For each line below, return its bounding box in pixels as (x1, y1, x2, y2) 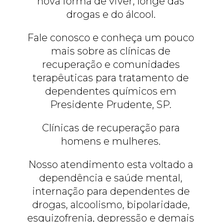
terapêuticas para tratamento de (33, 71, 189, 84)
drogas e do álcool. (66, 8, 156, 20)
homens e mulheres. (61, 135, 161, 147)
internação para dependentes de (32, 185, 190, 197)
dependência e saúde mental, (39, 171, 183, 184)
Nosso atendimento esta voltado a (28, 158, 194, 170)
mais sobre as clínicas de (51, 45, 171, 57)
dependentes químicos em (45, 85, 177, 97)
